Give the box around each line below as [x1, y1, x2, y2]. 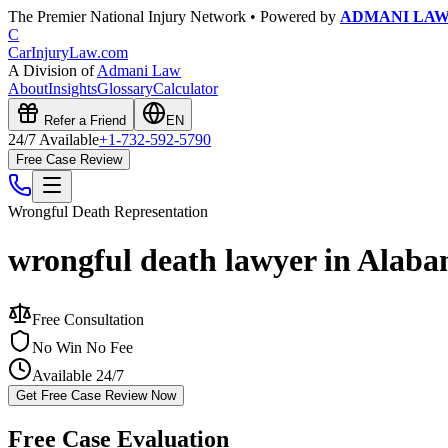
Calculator [153, 80, 218, 97]
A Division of [8, 62, 97, 79]
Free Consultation [32, 310, 144, 328]
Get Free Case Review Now [16, 387, 176, 403]
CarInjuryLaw [8, 44, 97, 61]
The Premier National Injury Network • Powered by [8, 8, 340, 25]
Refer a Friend [40, 113, 126, 128]
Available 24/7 [32, 366, 124, 384]
